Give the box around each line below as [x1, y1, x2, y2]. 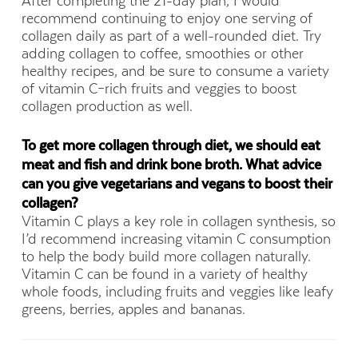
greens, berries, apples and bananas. [21, 300, 245, 317]
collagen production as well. [21, 97, 193, 114]
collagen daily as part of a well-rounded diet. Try [21, 27, 321, 44]
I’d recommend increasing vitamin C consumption [21, 230, 331, 247]
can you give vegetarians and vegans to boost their [21, 175, 332, 192]
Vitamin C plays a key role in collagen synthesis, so [21, 213, 336, 229]
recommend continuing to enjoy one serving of [21, 10, 312, 26]
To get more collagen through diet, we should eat [21, 137, 320, 153]
